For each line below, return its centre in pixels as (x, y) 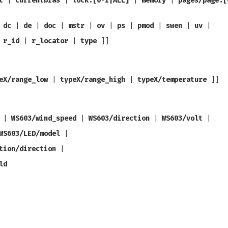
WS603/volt (182, 118)
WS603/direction (119, 118)
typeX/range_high (93, 80)
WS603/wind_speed (44, 118)
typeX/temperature (172, 80)
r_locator (50, 41)
